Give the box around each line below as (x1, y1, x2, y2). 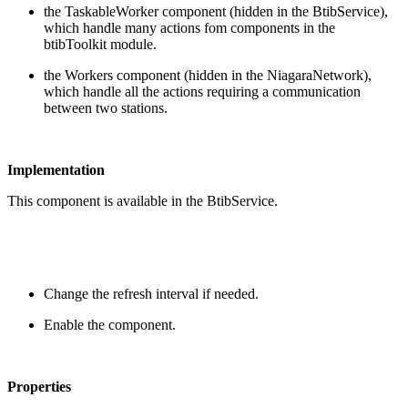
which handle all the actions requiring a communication (44, 83, 361, 99)
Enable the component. (44, 316, 176, 332)
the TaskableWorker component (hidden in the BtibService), (44, 3, 388, 19)
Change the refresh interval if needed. (44, 285, 259, 301)
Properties (7, 378, 71, 394)
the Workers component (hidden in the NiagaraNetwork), (44, 66, 372, 83)
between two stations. (44, 99, 168, 116)
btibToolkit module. (44, 36, 157, 52)
